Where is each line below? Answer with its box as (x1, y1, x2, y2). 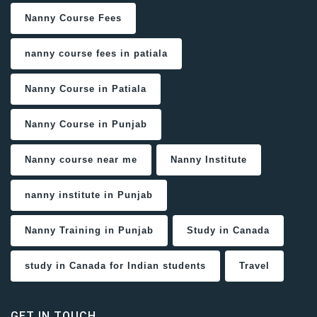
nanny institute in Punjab (25, 190, 153, 201)
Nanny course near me (25, 154, 137, 166)
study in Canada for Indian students (25, 260, 206, 272)
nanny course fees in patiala (25, 48, 168, 59)
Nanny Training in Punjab (25, 225, 154, 236)
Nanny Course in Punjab (25, 119, 147, 130)
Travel (239, 260, 270, 272)
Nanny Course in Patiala (25, 83, 146, 95)
